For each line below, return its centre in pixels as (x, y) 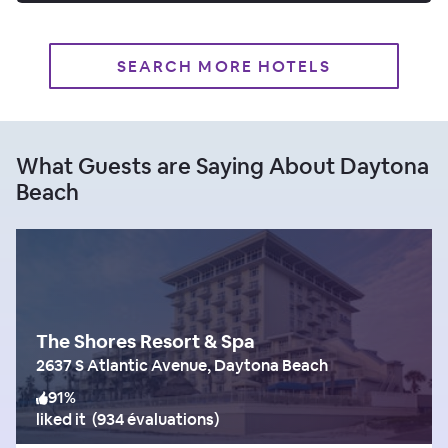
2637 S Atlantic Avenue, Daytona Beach (182, 365)
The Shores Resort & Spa (145, 341)
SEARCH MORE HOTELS (224, 66)
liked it (61, 419)
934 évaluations (155, 419)
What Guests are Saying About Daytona (222, 165)
